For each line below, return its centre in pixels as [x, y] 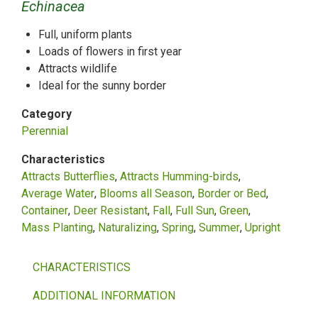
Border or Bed [232, 194]
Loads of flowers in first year [110, 52]
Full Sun [195, 211]
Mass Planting [57, 228]
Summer [219, 228]
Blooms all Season [146, 194]
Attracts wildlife [78, 69]
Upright [263, 228]
